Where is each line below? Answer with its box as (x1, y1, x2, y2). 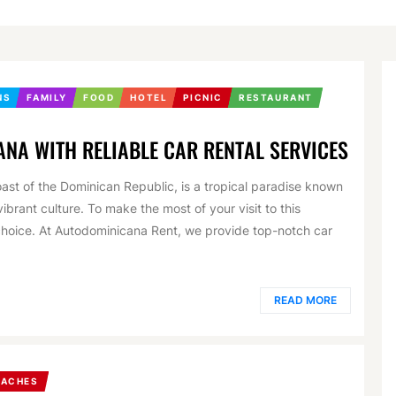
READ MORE (274, 293, 338, 307)
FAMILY (27, 92, 68, 103)
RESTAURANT (239, 92, 314, 103)
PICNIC (183, 92, 224, 103)
